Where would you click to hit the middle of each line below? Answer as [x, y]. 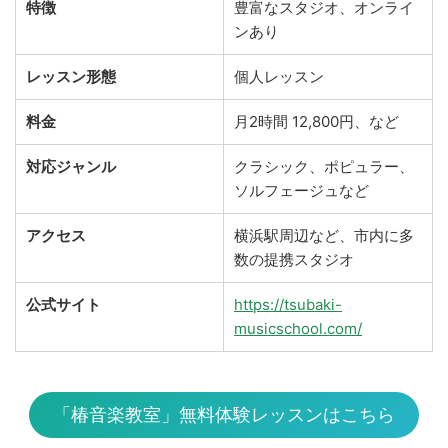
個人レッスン [279, 77]
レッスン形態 [71, 77]
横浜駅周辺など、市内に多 [324, 236]
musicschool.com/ [298, 329]
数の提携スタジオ [294, 260]
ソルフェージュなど [301, 191]
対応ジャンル [71, 167]
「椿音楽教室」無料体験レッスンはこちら [224, 415]
